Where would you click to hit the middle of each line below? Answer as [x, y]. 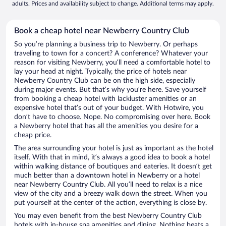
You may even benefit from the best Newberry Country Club [108, 216]
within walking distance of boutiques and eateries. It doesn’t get [113, 167]
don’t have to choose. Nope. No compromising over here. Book [112, 117]
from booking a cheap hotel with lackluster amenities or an [105, 99]
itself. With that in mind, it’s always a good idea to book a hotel [112, 158]
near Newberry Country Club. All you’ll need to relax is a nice [108, 185]
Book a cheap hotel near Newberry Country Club [102, 31]
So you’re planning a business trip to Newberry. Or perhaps [106, 45]
